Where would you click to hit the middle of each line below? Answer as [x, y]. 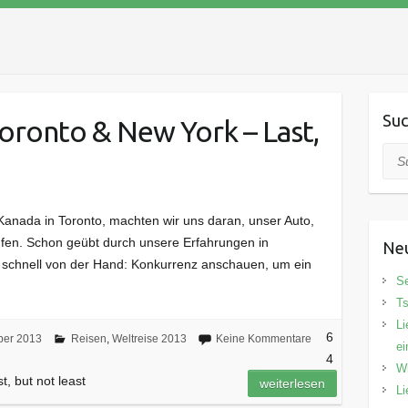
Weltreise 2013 [149, 339]
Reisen [88, 339]
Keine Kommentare [263, 339]
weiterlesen [293, 384]
